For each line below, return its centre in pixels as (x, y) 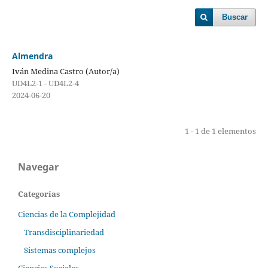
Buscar (235, 17)
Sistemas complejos (60, 250)
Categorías (39, 194)
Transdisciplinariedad (64, 232)
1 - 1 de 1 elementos (221, 131)
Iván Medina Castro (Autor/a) (66, 71)
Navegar (38, 167)
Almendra (32, 56)
